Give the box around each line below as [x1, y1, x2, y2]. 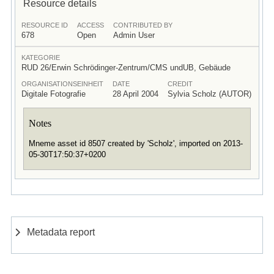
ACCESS [76, 21, 104, 29]
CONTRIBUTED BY [113, 21, 172, 29]
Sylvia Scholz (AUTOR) [167, 89, 251, 98]
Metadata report [27, 226, 95, 238]
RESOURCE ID [21, 21, 68, 29]
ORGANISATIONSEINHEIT [21, 80, 103, 87]
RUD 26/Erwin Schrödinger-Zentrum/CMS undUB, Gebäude [21, 62, 231, 72]
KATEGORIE [21, 53, 60, 61]
